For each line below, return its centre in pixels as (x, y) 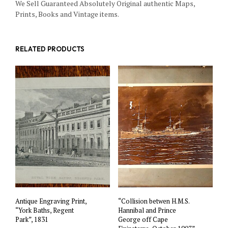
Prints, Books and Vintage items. (67, 14)
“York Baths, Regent (45, 210)
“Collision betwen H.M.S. (153, 201)
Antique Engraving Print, (51, 201)
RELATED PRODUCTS (50, 49)
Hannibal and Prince (147, 210)
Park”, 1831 (32, 219)
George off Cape (143, 219)
